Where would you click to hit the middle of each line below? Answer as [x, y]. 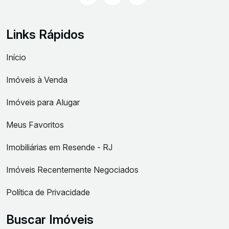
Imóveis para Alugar [43, 102]
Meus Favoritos [35, 125]
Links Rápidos [45, 35]
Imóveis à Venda [37, 80]
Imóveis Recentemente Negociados [72, 170]
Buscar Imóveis [50, 220]
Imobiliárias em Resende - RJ [59, 147]
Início [16, 57]
